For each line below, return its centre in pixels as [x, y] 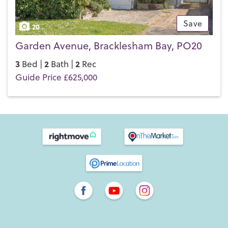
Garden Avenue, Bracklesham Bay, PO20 [109, 45]
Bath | [62, 64]
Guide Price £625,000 [56, 77]
